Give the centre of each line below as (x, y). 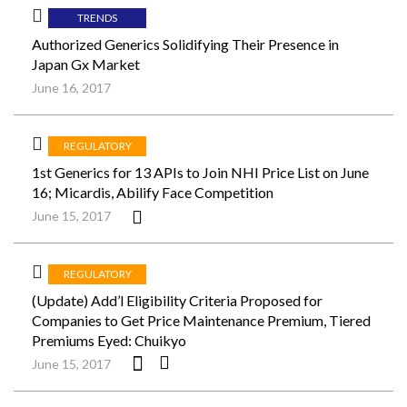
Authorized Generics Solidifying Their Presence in (185, 44)
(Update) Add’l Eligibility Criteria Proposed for (177, 300)
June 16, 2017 (71, 88)
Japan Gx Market (86, 64)
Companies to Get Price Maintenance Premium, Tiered (201, 320)
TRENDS (97, 17)
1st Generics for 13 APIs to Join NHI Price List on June (200, 172)
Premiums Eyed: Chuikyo (109, 340)
